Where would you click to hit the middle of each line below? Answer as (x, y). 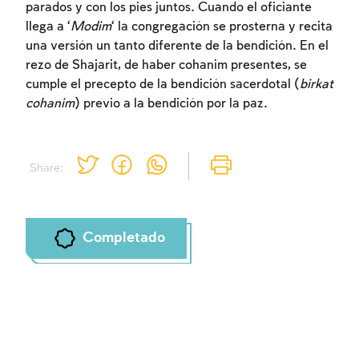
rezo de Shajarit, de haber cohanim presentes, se (166, 66)
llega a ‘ (48, 27)
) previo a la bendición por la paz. (171, 104)
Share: (46, 168)
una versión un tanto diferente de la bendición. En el (177, 46)
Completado (123, 238)
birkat (317, 85)
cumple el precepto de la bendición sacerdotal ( (163, 85)
